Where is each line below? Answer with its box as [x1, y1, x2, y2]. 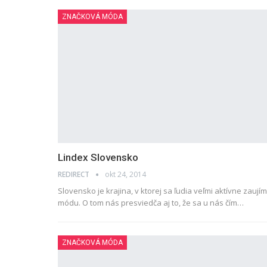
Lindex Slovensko [58, 151, 138, 164]
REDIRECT [58, 169, 91, 180]
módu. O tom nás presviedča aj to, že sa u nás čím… [58, 197, 244, 209]
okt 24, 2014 [105, 169, 146, 180]
